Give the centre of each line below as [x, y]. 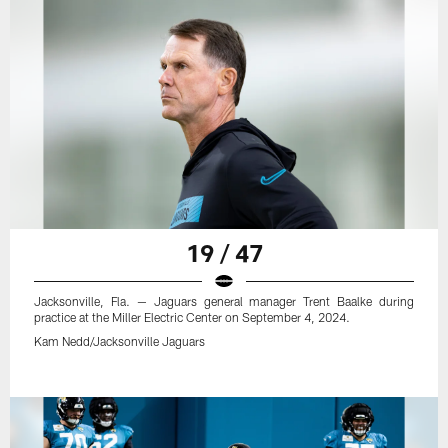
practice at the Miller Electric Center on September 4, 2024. [192, 317]
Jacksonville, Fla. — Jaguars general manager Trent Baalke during [224, 301]
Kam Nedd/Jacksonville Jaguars [120, 341]
